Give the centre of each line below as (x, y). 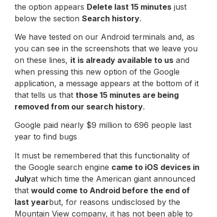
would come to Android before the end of (110, 190)
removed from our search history (79, 106)
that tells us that (45, 95)
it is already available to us (122, 60)
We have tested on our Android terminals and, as (105, 37)
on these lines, (42, 60)
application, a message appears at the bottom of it (107, 83)
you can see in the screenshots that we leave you (106, 48)
